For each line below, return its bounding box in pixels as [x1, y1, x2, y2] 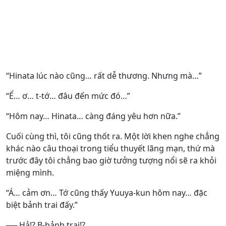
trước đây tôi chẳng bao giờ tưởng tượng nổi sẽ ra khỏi [6, 155, 216, 166]
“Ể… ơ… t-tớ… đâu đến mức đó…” [6, 90, 130, 101]
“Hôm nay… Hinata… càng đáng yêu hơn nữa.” [6, 110, 181, 122]
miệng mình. [6, 167, 54, 178]
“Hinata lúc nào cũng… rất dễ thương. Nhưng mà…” [6, 70, 202, 81]
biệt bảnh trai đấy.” [6, 199, 78, 210]
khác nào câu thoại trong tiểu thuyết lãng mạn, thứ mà [6, 143, 215, 154]
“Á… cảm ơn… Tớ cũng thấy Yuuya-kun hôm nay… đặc [6, 187, 207, 198]
